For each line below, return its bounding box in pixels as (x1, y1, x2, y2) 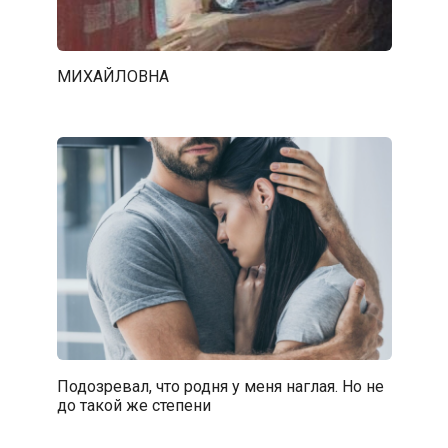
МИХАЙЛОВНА (56, 66, 169, 86)
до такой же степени (56, 395, 211, 415)
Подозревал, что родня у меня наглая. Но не (56, 376, 384, 396)
